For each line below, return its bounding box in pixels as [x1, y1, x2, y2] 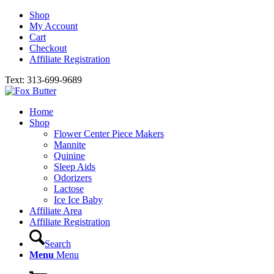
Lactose [54, 183, 84, 194]
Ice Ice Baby [54, 194, 103, 205]
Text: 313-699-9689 [5, 75, 82, 85]
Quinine [54, 150, 85, 161]
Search [45, 239, 71, 249]
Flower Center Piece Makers [54, 128, 164, 139]
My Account [29, 21, 78, 31]
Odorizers [54, 172, 92, 183]
